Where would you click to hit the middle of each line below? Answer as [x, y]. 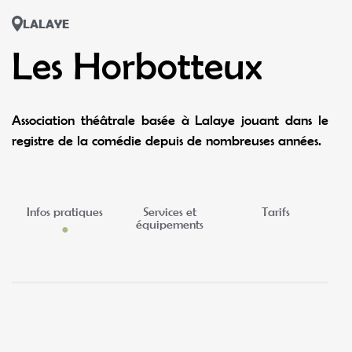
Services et [170, 212]
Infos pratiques [64, 212]
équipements [170, 224]
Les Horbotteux [137, 65]
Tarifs [275, 212]
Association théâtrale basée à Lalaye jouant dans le [170, 120]
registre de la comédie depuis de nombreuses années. [167, 140]
